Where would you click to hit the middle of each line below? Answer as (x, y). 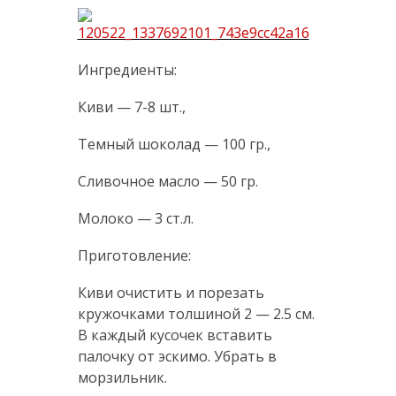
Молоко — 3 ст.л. (135, 219)
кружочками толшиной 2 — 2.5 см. (196, 314)
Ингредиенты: (127, 70)
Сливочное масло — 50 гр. (168, 182)
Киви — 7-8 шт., (131, 107)
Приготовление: (134, 256)
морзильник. (122, 378)
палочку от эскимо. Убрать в (177, 357)
